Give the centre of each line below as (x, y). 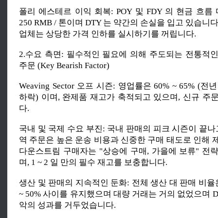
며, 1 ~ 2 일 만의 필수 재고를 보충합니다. (93, 162)
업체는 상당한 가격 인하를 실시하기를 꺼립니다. (108, 34)
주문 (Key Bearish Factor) (64, 65)
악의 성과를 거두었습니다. (67, 205)
